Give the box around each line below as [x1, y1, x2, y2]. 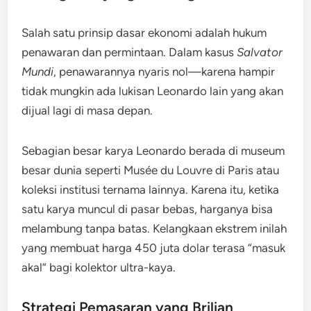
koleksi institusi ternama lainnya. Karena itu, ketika [22, 183, 280, 196]
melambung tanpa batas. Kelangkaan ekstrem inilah [22, 221, 287, 235]
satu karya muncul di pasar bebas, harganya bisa [22, 202, 274, 216]
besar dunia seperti [22, 163, 124, 177]
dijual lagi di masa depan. [22, 103, 153, 117]
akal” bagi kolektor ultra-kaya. [22, 260, 176, 274]
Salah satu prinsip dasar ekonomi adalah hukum [22, 26, 267, 40]
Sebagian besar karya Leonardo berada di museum [22, 144, 285, 158]
